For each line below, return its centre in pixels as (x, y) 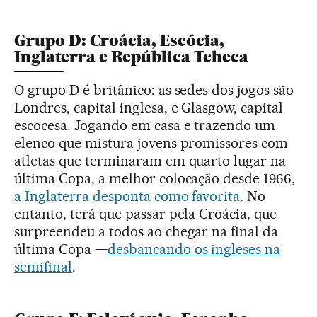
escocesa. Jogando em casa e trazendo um (145, 125)
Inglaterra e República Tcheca (131, 57)
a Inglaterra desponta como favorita (127, 196)
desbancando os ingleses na (194, 249)
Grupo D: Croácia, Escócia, (119, 40)
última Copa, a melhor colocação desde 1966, (155, 178)
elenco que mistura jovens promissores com (151, 143)
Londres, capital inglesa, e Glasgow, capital (149, 107)
